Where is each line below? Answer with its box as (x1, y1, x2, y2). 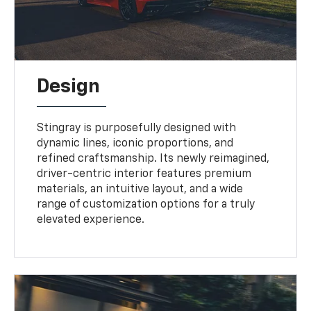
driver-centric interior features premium (37, 168, 252, 180)
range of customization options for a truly (37, 199, 255, 210)
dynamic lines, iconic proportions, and (37, 137, 234, 149)
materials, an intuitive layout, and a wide (37, 183, 244, 195)
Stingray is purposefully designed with (37, 122, 237, 134)
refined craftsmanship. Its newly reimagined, (37, 153, 270, 165)
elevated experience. (37, 214, 145, 226)
